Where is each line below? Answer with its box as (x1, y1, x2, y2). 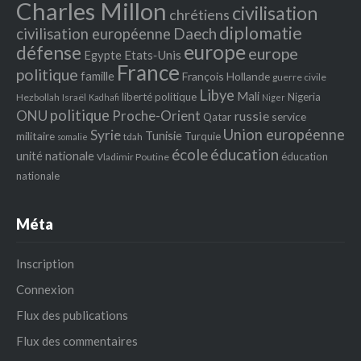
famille (81, 68, 114, 83)
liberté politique (122, 90, 197, 103)
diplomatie (219, 23, 302, 44)
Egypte (84, 48, 122, 62)
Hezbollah (16, 91, 60, 103)
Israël (62, 91, 86, 103)
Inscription (16, 256, 74, 271)
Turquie (185, 130, 221, 143)
